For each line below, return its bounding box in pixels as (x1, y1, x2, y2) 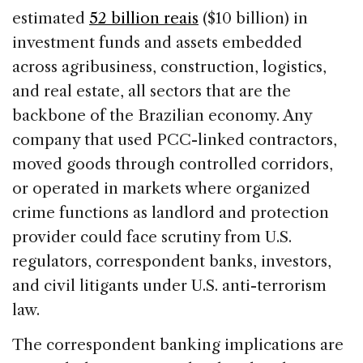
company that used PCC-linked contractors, (12, 130, 337, 149)
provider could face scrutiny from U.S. (12, 227, 292, 246)
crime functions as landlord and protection (12, 203, 329, 222)
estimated (12, 8, 89, 28)
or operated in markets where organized (12, 178, 310, 198)
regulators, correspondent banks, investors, (12, 251, 331, 271)
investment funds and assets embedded (12, 32, 302, 52)
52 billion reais (89, 8, 199, 28)
